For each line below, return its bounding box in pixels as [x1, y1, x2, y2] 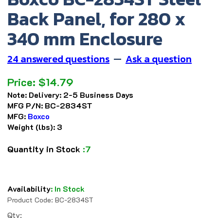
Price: [7, 75, 36, 90]
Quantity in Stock [7, 143, 83, 155]
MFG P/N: [7, 100, 43, 111]
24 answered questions [7, 52, 109, 67]
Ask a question [126, 52, 192, 67]
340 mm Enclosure [7, 25, 163, 53]
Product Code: [7, 195, 53, 205]
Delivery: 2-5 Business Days [27, 90, 133, 100]
